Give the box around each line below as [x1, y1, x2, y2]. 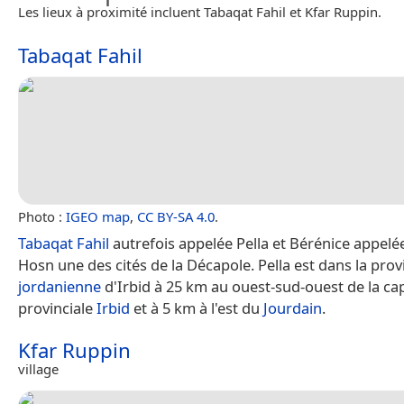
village [18, 359, 59, 378]
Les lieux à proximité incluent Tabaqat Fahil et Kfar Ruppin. [18, 2, 381, 21]
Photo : [18, 207, 66, 225]
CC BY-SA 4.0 [137, 207, 215, 225]
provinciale [18, 297, 96, 318]
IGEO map [66, 207, 130, 225]
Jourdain [263, 297, 322, 318]
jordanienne [18, 275, 101, 297]
